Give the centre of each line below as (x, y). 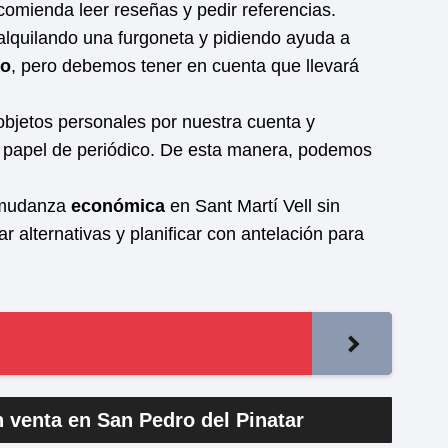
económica (118, 206)
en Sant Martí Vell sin (252, 206)
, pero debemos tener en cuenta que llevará (185, 66)
